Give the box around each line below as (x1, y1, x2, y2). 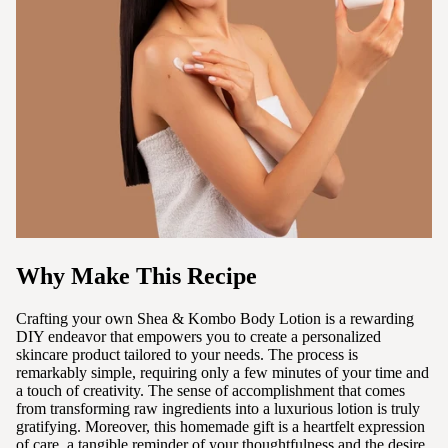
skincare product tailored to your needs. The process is (16, 345, 358, 363)
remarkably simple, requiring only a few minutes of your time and (16, 363, 429, 381)
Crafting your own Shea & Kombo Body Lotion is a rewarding (16, 309, 414, 327)
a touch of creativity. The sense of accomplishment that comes (16, 381, 405, 399)
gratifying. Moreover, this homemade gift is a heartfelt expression (16, 417, 425, 435)
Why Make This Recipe (16, 262, 257, 289)
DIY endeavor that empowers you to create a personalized (16, 327, 381, 345)
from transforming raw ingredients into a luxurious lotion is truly (16, 399, 420, 417)
